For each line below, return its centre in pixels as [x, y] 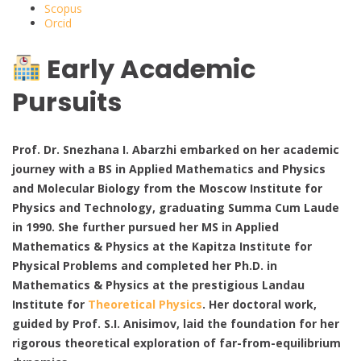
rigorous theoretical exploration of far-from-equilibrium [176, 342]
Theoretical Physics [145, 304]
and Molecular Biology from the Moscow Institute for [167, 188]
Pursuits [67, 102]
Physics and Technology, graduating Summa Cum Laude [176, 207]
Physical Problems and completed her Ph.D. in [145, 265]
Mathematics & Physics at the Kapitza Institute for [162, 246]
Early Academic [149, 69]
